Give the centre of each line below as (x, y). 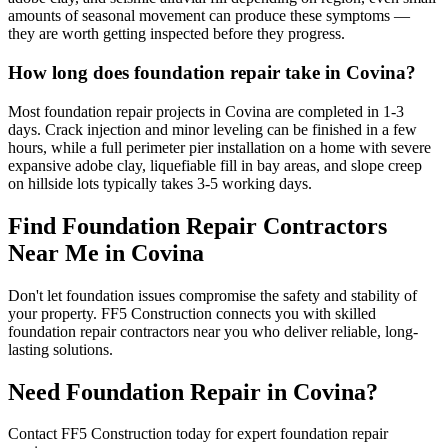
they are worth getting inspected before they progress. (176, 34)
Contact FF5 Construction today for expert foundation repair (198, 434)
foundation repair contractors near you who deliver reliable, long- (213, 331)
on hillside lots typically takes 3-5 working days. (160, 183)
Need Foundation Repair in (150, 391)
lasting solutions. (60, 349)
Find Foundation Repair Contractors (197, 225)
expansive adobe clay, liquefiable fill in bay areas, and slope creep (215, 165)
